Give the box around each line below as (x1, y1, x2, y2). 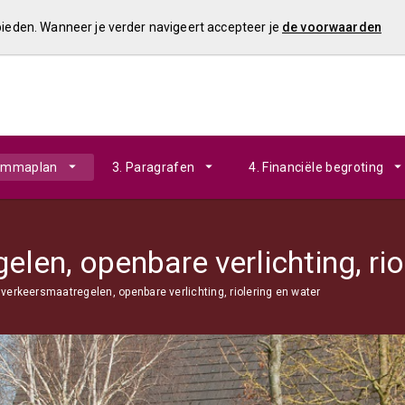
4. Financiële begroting (249, 160, 384, 174)
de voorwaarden (281, 20, 381, 34)
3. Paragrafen (111, 160, 195, 174)
